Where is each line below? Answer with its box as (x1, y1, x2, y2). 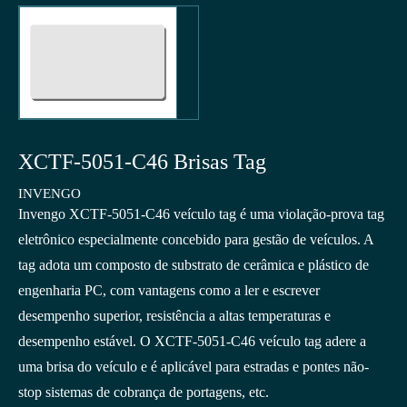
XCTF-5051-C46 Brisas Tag (18, 150, 266, 174)
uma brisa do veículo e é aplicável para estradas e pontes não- (18, 359, 369, 375)
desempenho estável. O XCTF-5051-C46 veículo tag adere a (18, 333, 366, 350)
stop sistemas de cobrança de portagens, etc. (18, 384, 269, 401)
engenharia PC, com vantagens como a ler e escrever (18, 283, 320, 299)
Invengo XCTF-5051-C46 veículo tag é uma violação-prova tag (18, 206, 384, 223)
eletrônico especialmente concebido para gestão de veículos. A (18, 232, 373, 248)
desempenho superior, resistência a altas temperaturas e (18, 308, 331, 324)
